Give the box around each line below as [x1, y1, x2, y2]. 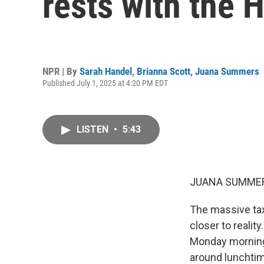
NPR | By [42, 65, 80, 77]
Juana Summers [195, 65, 259, 77]
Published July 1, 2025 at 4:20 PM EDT [42, 78, 168, 88]
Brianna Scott [137, 65, 190, 77]
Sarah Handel [80, 65, 132, 77]
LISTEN [77, 124, 111, 135]
